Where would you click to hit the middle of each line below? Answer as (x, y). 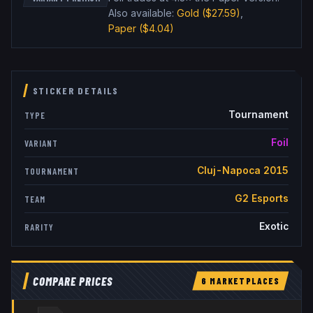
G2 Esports (261, 199)
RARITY (39, 227)
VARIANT (41, 143)
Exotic (274, 227)
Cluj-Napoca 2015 (242, 171)
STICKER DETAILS (76, 91)
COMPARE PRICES (72, 281)
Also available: (141, 13)
